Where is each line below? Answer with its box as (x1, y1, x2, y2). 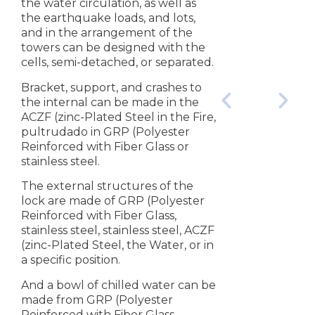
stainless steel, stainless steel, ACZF (21, 224, 214, 238)
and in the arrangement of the (21, 26, 193, 40)
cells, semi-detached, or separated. (21, 56, 214, 70)
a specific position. (21, 253, 120, 267)
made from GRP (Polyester (21, 292, 173, 307)
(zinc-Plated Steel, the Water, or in (21, 238, 214, 252)
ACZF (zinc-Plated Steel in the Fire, (21, 110, 216, 124)
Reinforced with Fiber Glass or (21, 139, 189, 153)
